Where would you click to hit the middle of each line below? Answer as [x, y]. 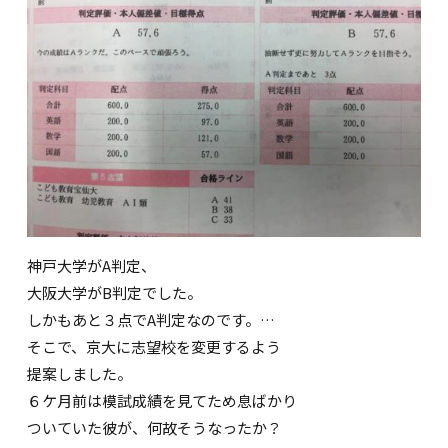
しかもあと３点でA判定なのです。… [151, 320]
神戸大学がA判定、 [92, 266]
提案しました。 [80, 374]
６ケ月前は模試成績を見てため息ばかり [162, 401]
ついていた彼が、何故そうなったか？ [155, 428]
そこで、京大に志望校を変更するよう [154, 347]
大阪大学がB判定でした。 [115, 293]
